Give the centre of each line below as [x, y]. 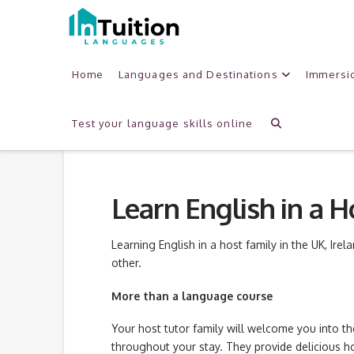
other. [126, 263]
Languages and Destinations [198, 74]
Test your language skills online [162, 123]
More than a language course [192, 296]
